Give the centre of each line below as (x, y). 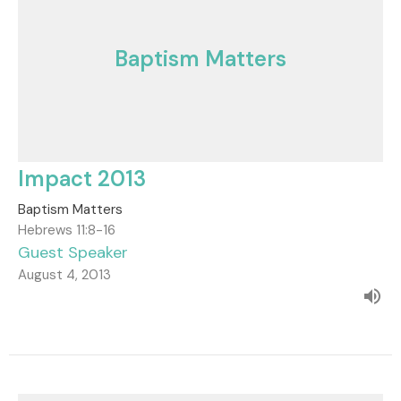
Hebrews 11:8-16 (67, 230)
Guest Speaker (73, 252)
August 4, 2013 (64, 274)
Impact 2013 (82, 178)
